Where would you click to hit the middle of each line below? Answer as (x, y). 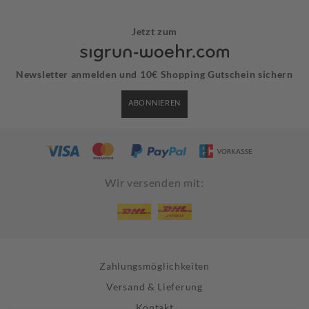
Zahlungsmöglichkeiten (154, 266)
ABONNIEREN (154, 103)
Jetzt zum (154, 32)
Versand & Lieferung (154, 287)
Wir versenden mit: (154, 183)
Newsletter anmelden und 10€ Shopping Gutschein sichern (154, 74)
